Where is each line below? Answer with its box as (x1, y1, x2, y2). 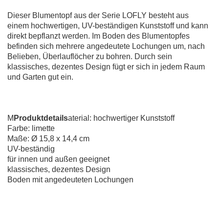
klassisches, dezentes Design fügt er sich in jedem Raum (7, 63, 205, 71)
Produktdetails (14, 114, 68, 123)
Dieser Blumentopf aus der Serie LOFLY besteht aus (7, 11, 189, 20)
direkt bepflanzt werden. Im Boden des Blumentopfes (7, 32, 190, 41)
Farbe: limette (7, 124, 55, 133)
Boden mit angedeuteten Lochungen (7, 175, 133, 184)
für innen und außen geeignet (7, 155, 109, 164)
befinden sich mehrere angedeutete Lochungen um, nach (7, 42, 205, 51)
